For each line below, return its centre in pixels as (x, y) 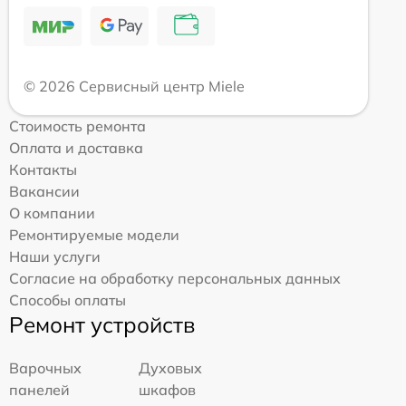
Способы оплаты (68, 300)
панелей (39, 390)
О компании (52, 213)
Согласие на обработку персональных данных (175, 278)
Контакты (43, 169)
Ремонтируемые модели (94, 235)
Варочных (45, 368)
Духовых (171, 368)
